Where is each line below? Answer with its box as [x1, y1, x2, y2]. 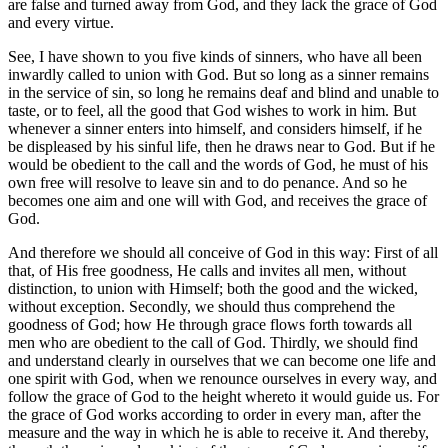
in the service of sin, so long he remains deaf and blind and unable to [8, 84, 439, 102]
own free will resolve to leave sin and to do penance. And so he [8, 174, 407, 192]
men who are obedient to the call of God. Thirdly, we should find [8, 334, 418, 352]
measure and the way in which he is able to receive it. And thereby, [8, 424, 429, 442]
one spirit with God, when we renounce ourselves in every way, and [8, 370, 437, 388]
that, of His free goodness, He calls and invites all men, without [8, 262, 406, 280]
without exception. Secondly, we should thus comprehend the [8, 298, 395, 316]
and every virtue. [8, 14, 114, 32]
